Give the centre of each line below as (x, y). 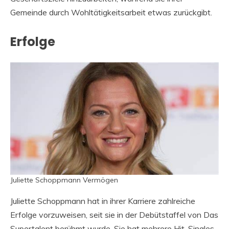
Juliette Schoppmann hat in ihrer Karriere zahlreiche (103, 201)
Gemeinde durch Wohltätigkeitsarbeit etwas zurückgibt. (111, 13)
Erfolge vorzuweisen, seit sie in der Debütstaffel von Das (114, 215)
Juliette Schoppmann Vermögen (64, 180)
